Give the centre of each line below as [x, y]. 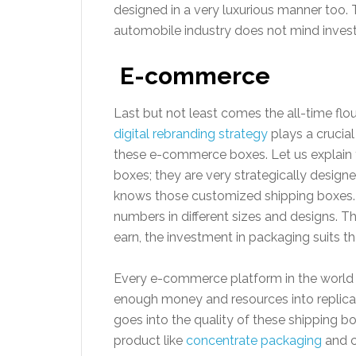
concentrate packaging [254, 341]
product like [150, 341]
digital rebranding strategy [191, 134]
